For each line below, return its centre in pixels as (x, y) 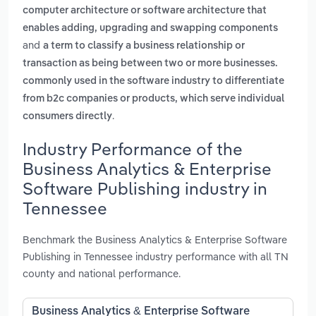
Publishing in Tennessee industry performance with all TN (156, 256)
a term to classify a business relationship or (144, 46)
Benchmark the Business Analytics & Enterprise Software (155, 239)
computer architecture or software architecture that (145, 11)
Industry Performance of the (133, 148)
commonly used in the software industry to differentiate (153, 81)
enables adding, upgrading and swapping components (150, 29)
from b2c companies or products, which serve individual (153, 99)
